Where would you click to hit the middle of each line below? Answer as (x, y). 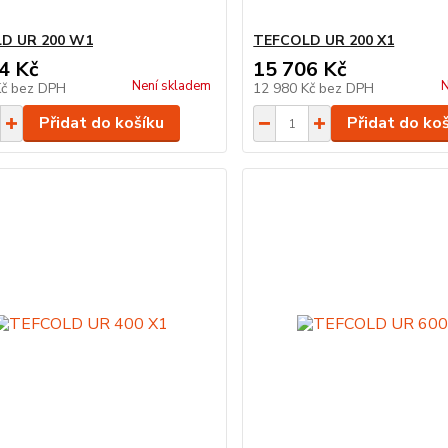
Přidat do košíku (101, 123)
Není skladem (172, 86)
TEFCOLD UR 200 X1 (324, 40)
